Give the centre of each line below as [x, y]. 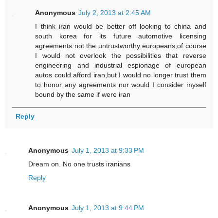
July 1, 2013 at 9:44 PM [108, 208]
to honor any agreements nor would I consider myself [121, 85]
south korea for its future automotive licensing [121, 36]
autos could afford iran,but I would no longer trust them [121, 75]
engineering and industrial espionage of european [121, 65]
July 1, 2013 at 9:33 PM [108, 151]
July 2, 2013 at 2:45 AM [115, 13]
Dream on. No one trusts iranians [79, 164]
